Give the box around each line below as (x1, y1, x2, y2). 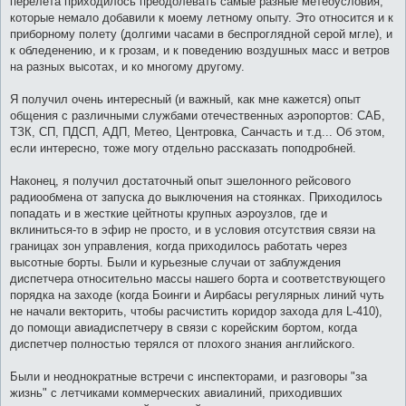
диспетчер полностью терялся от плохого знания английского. (10, 336, 355, 351)
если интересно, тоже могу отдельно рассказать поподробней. (10, 140, 356, 155)
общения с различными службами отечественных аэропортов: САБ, (10, 108, 385, 122)
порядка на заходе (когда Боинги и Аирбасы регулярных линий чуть (10, 287, 384, 302)
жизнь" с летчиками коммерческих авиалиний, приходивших (10, 385, 343, 400)
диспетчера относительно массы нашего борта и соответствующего (10, 271, 385, 285)
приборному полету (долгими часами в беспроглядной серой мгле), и (10, 26, 392, 41)
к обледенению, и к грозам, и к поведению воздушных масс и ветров (10, 43, 390, 57)
